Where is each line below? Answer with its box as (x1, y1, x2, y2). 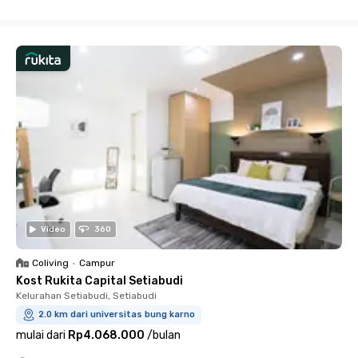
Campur (79, 257, 115, 268)
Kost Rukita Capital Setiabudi (16, 274, 183, 288)
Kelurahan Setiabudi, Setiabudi (16, 290, 157, 301)
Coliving (32, 257, 69, 268)
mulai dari (16, 328, 66, 342)
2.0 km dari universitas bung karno (38, 309, 195, 320)
